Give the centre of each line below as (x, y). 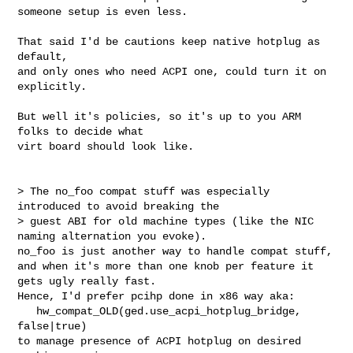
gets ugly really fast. (87, 281)
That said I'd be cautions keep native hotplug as (169, 41)
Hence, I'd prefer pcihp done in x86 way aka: (156, 296)
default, (43, 56)
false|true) (52, 326)
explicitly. (52, 86)
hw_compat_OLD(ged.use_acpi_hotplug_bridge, (27, 311)
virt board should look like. (106, 146)
